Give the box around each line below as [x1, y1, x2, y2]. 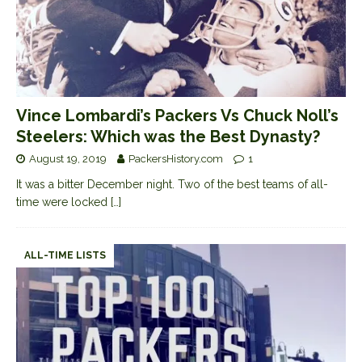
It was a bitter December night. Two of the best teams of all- [16, 178, 328, 192]
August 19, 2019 [29, 153, 107, 166]
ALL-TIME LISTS [24, 250, 106, 262]
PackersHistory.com [128, 153, 223, 166]
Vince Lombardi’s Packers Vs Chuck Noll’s [16, 106, 339, 126]
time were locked [16, 196, 111, 209]
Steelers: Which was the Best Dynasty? [16, 127, 320, 147]
